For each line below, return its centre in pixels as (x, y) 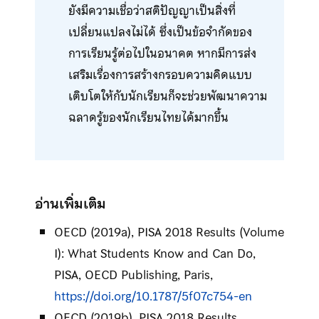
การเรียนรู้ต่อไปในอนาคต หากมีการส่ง (162, 53)
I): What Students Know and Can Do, (155, 253)
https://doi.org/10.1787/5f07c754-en (153, 296)
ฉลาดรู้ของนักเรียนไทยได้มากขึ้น (148, 117)
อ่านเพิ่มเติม (70, 204)
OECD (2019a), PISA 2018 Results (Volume (169, 232)
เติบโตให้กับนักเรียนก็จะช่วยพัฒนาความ (167, 96)
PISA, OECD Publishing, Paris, (133, 274)
